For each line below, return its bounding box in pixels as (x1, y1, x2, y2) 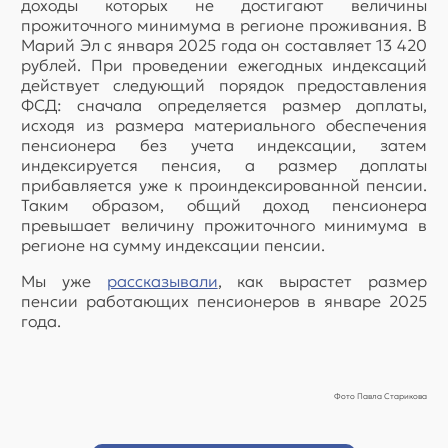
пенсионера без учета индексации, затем (21, 134, 427, 155)
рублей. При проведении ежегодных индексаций (21, 54, 427, 75)
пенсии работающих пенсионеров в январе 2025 (21, 290, 427, 311)
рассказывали (106, 270, 218, 291)
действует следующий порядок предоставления (21, 74, 427, 95)
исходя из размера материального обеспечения (21, 114, 427, 135)
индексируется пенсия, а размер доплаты (21, 154, 427, 175)
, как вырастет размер (217, 270, 428, 291)
